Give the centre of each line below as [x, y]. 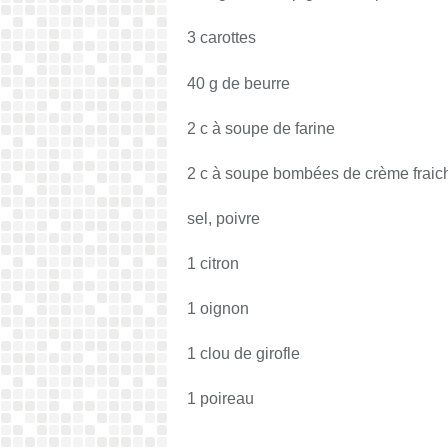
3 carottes [221, 37]
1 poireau [220, 398]
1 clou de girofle [243, 353]
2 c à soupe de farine [261, 128]
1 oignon [218, 308]
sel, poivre [223, 218]
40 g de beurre [238, 83]
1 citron [213, 263]
